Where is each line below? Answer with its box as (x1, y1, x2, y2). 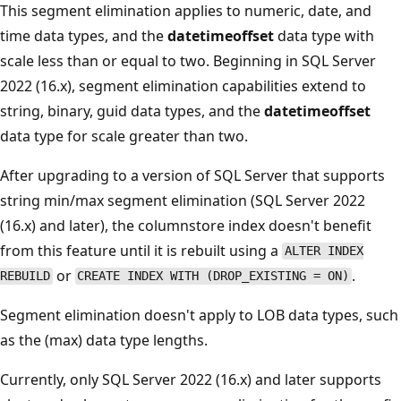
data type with (274, 25, 374, 46)
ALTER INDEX (284, 243, 363, 259)
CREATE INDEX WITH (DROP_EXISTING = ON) (77, 269, 350, 284)
